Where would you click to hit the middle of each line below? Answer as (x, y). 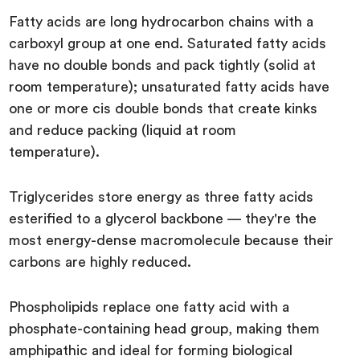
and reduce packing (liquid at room (123, 130)
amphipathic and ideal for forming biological (151, 350)
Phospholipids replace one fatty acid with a (149, 307)
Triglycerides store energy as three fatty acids (162, 196)
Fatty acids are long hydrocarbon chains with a (162, 21)
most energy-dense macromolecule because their (172, 240)
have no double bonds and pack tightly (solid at (163, 65)
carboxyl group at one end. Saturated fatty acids (168, 43)
